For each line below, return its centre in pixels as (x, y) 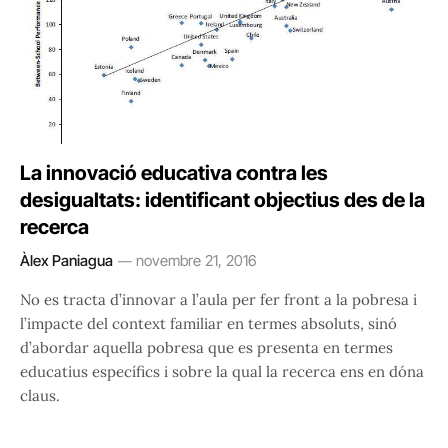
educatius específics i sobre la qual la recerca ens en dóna (222, 372)
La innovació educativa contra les (174, 173)
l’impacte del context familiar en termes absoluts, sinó (208, 324)
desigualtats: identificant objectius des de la (222, 200)
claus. (40, 396)
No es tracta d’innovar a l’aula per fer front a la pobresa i (218, 300)
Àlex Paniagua (66, 261)
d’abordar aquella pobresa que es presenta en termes (206, 348)
